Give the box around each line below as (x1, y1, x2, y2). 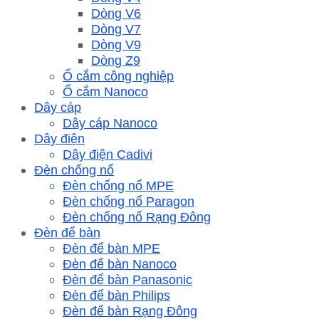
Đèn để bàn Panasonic (63, 271, 192, 287)
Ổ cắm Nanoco (63, 83, 148, 99)
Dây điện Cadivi (63, 146, 152, 162)
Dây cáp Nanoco (63, 115, 157, 130)
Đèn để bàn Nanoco (63, 256, 177, 271)
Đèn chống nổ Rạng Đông (63, 209, 211, 224)
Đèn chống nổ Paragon (63, 193, 194, 209)
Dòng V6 (91, 5, 141, 21)
